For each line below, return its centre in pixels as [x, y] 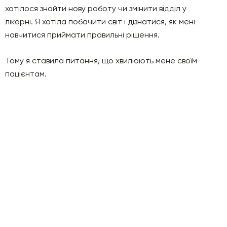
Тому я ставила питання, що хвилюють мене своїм [101, 60]
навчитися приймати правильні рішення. [82, 34]
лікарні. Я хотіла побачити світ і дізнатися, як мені [100, 21]
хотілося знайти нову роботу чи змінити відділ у [96, 8]
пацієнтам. [26, 73]
